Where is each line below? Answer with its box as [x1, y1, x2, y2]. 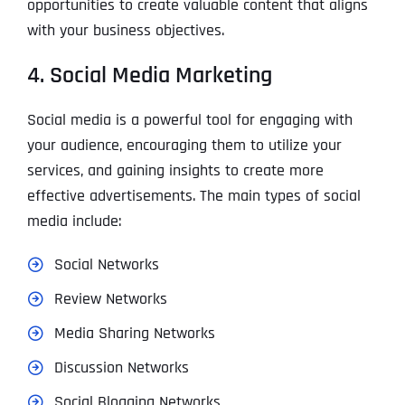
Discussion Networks [53, 357, 189, 379]
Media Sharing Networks [53, 323, 215, 344]
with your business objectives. [26, 20, 224, 42]
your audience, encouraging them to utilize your [26, 135, 342, 156]
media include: [26, 211, 121, 232]
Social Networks [53, 254, 159, 276]
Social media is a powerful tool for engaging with [26, 109, 353, 131]
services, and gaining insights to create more [26, 160, 324, 182]
